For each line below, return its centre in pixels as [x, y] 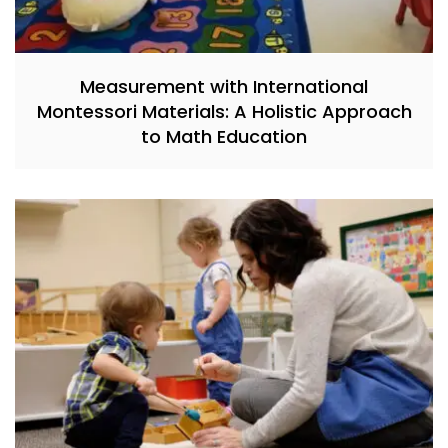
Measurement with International [224, 86]
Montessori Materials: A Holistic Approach [224, 111]
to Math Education [224, 136]
